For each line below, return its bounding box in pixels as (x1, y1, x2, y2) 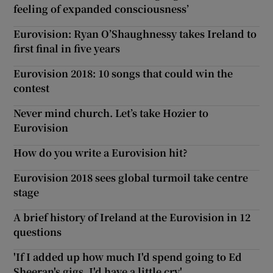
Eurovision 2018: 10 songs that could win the (13, 66, 233, 80)
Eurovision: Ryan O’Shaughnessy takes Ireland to (13, 26, 257, 41)
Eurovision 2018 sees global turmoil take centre (13, 170, 249, 185)
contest (13, 80, 50, 95)
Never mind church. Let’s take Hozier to (13, 105, 209, 120)
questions (13, 224, 62, 239)
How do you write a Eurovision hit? (13, 145, 188, 160)
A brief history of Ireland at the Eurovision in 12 (13, 210, 251, 224)
